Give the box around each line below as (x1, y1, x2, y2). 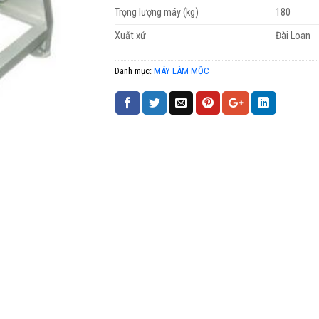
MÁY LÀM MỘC (153, 65, 209, 76)
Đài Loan (276, 29, 311, 42)
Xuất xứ (114, 29, 146, 42)
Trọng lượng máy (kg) (114, 6, 199, 19)
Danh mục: (114, 65, 154, 76)
